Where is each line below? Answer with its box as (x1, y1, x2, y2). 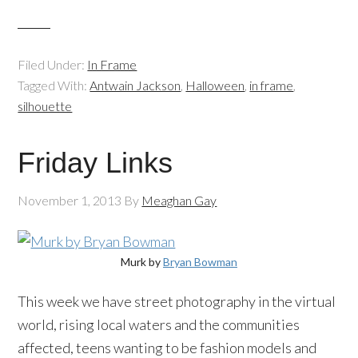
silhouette (18, 98, 73, 113)
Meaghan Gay (141, 193, 217, 208)
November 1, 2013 (18, 193, 122, 208)
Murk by (121, 255, 163, 268)
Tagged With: (18, 78, 90, 93)
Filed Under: (18, 57, 88, 72)
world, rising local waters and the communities (18, 316, 300, 333)
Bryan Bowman (163, 255, 237, 268)
